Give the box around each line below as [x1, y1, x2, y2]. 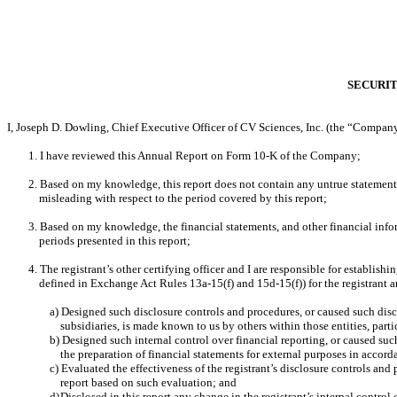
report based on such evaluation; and [60, 376, 237, 389]
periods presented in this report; [39, 234, 191, 247]
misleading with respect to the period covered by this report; [39, 191, 327, 205]
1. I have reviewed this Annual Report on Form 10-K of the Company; [28, 149, 361, 162]
